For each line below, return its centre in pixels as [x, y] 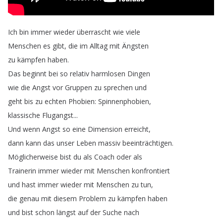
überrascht [94, 32]
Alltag [99, 46]
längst [66, 212]
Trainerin [22, 171]
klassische [24, 115]
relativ [80, 74]
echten [55, 101]
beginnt [35, 74]
